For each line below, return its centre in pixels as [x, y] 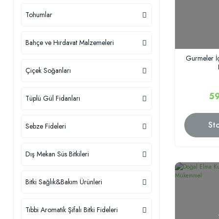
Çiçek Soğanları [48, 70]
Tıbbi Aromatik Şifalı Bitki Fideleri [72, 210]
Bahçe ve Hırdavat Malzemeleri [70, 43]
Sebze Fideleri [46, 126]
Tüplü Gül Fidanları [53, 98]
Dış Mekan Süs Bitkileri [57, 154]
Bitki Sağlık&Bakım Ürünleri [64, 182]
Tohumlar [39, 15]
